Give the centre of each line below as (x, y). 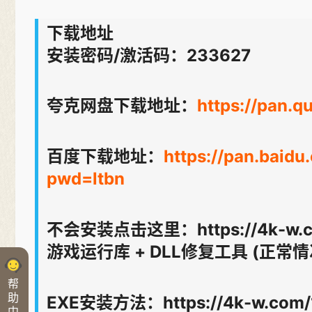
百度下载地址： (105, 157)
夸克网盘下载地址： (122, 106)
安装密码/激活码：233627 (149, 55)
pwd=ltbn (86, 179)
